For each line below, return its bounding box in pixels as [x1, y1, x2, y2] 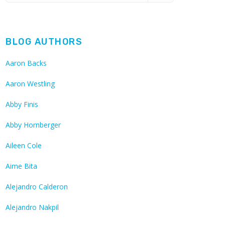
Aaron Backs [6, 58, 47, 68]
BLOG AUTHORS [6, 36, 82, 47]
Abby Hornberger [6, 120, 61, 130]
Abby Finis [6, 99, 38, 109]
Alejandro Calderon [6, 182, 68, 192]
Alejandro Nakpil [6, 202, 59, 212]
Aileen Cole [6, 141, 42, 151]
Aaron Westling [6, 79, 55, 89]
